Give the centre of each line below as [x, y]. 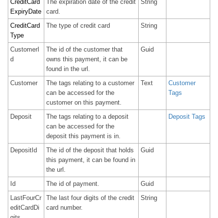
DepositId [24, 150]
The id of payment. [73, 184]
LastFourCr [26, 198]
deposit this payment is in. [83, 136]
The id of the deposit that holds [90, 150]
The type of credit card [78, 26]
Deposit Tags [187, 117]
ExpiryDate [26, 11]
